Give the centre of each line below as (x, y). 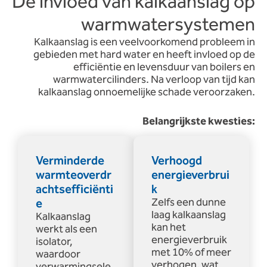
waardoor (58, 254)
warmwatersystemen (168, 24)
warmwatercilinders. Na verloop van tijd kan (154, 80)
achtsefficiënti (74, 189)
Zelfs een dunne (189, 202)
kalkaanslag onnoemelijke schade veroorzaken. (147, 92)
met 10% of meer (191, 252)
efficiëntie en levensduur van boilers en (164, 67)
